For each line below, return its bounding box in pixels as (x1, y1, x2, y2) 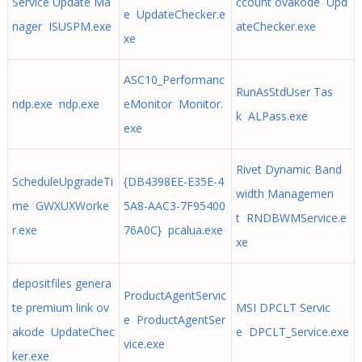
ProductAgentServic (123, 288, 226, 303)
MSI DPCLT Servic (235, 300, 330, 315)
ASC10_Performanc (123, 72, 225, 87)
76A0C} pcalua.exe (123, 222, 223, 238)
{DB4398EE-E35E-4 (123, 174, 224, 189)
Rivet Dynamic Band (235, 162, 342, 177)
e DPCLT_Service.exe (235, 324, 349, 339)
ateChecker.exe (235, 19, 316, 34)
